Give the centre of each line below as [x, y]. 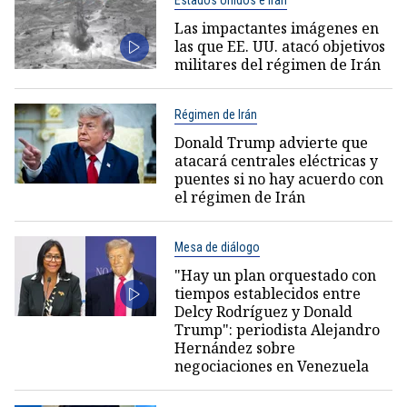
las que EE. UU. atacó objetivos [279, 46]
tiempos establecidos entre [267, 293]
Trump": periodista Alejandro [277, 329]
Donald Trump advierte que [271, 142]
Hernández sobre [234, 347]
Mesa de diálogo [217, 247]
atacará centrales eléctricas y [276, 160]
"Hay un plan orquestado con [275, 275]
